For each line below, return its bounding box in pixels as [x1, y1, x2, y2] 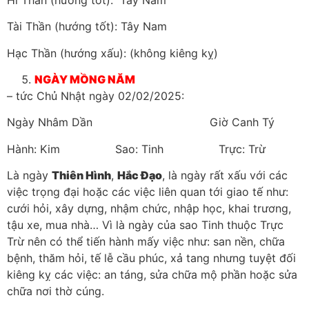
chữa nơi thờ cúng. [7, 284, 104, 299]
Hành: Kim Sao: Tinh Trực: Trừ [7, 141, 266, 156]
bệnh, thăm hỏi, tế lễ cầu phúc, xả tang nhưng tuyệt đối [7, 251, 296, 266]
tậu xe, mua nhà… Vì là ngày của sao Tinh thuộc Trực [7, 218, 283, 232]
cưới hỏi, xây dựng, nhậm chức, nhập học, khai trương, [7, 201, 291, 216]
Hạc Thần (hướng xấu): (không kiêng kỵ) [7, 46, 218, 60]
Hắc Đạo [117, 168, 162, 183]
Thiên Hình [52, 168, 111, 183]
